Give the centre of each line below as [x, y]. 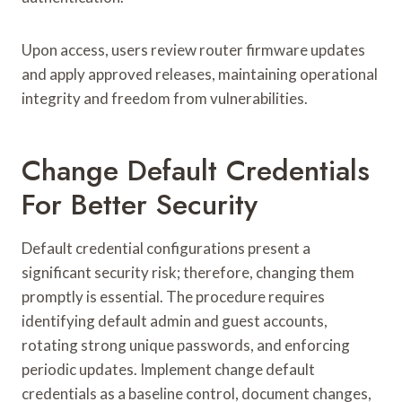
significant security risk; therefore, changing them [188, 272]
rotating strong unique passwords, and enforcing [186, 345]
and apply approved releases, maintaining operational [200, 74]
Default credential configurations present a [166, 248]
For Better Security [140, 204]
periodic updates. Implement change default [168, 369]
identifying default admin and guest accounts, [175, 320]
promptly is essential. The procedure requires [173, 296]
